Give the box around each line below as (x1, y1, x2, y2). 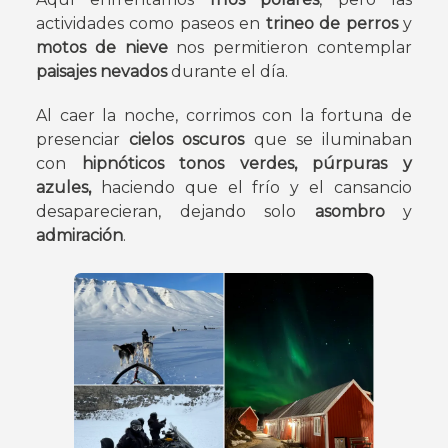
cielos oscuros (120, 129, 245, 149)
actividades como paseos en (36, 13, 266, 33)
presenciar (36, 129, 120, 149)
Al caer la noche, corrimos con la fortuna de (36, 105, 412, 125)
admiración (36, 225, 123, 245)
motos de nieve (36, 37, 168, 57)
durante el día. (167, 61, 288, 81)
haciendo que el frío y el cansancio (91, 177, 412, 197)
